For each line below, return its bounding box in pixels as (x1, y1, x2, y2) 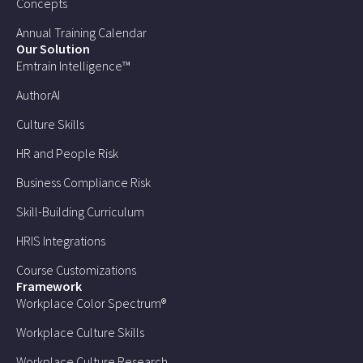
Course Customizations (16, 261, 136, 278)
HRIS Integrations (16, 232, 105, 249)
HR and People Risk (16, 144, 118, 161)
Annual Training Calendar (16, 23, 147, 41)
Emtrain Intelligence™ (16, 57, 130, 74)
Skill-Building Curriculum (16, 203, 144, 220)
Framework (16, 277, 82, 294)
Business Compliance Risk (16, 173, 151, 190)
